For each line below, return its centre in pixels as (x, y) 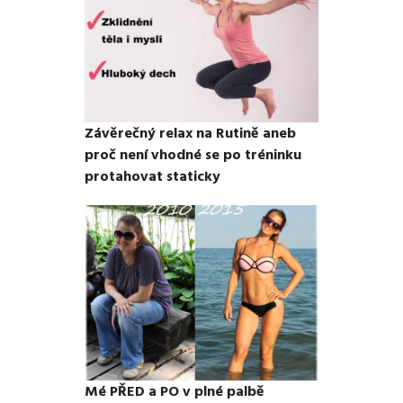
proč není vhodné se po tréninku (193, 155)
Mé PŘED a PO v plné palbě (175, 391)
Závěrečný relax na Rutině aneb (190, 134)
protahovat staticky (152, 177)
